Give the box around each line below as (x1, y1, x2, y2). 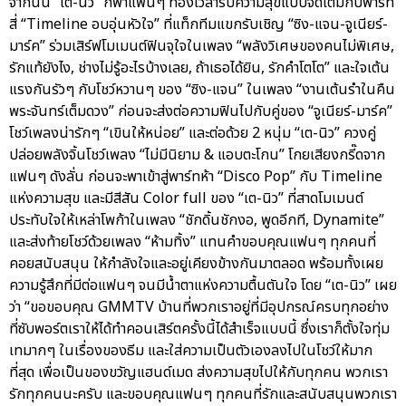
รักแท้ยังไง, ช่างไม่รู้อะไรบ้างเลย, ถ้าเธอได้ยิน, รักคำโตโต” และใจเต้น (9, 57, 390, 80)
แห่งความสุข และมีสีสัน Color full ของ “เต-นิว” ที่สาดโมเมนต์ (9, 188, 363, 210)
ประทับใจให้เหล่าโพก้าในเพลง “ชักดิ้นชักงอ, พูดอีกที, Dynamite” (9, 209, 384, 232)
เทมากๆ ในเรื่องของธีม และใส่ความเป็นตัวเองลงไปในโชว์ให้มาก (9, 340, 372, 362)
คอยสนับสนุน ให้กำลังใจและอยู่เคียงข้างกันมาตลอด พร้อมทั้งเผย (9, 253, 383, 275)
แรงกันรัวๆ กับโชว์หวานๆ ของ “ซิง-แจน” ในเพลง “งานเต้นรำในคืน (9, 79, 395, 101)
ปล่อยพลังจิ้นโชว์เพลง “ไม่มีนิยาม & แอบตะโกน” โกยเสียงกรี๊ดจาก (9, 144, 385, 167)
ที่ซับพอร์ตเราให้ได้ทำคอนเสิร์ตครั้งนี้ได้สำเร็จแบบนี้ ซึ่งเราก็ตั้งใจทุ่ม (9, 318, 390, 341)
